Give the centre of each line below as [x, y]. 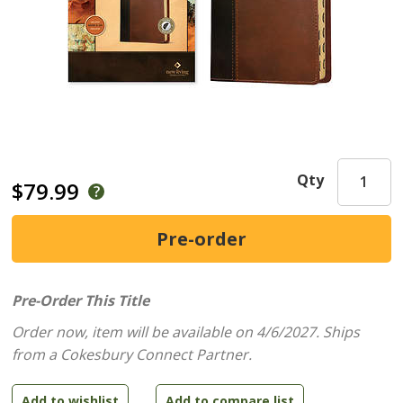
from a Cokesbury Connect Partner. [132, 354]
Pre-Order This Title [81, 300]
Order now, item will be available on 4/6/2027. [168, 332]
